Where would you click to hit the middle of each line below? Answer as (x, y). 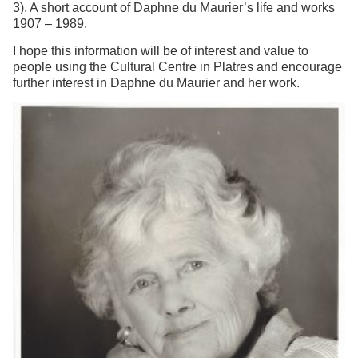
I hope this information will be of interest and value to (161, 51)
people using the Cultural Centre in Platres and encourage (177, 67)
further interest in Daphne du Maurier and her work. (158, 83)
